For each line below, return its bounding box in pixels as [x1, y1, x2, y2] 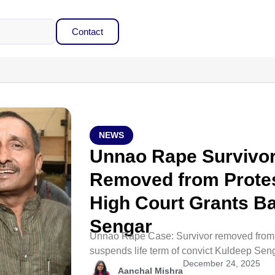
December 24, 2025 [183, 258, 261, 268]
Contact [71, 26, 103, 37]
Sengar [90, 216, 153, 236]
